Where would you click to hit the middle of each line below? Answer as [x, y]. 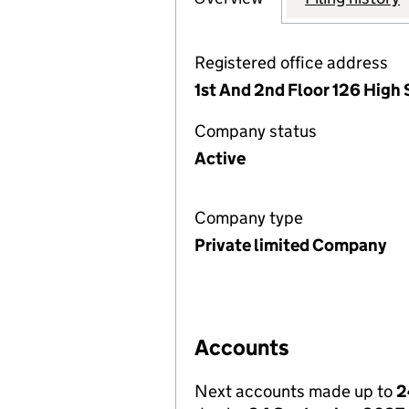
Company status [256, 131]
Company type [249, 218]
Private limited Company [290, 245]
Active [220, 158]
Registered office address [291, 63]
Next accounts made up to [295, 391]
